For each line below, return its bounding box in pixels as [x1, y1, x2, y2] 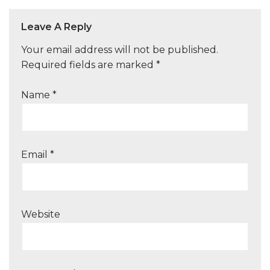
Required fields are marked [21, 58, 156, 71]
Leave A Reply [21, 20, 92, 33]
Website [21, 208, 60, 220]
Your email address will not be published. [21, 43, 218, 55]
